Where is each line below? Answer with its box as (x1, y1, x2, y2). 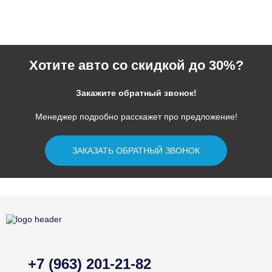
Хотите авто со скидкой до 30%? (29, 58, 243, 73)
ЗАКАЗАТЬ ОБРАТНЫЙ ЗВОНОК (72, 146, 200, 155)
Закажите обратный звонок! (75, 88, 197, 98)
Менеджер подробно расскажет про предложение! (35, 112, 237, 121)
